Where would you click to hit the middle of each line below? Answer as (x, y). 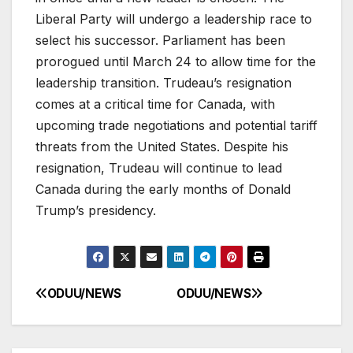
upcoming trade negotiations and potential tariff (176, 125)
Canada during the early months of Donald (163, 189)
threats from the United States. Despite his (162, 146)
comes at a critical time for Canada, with (155, 104)
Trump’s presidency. (96, 210)
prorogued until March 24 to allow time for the (176, 61)
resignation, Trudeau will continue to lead (159, 167)
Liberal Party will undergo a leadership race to (174, 19)
